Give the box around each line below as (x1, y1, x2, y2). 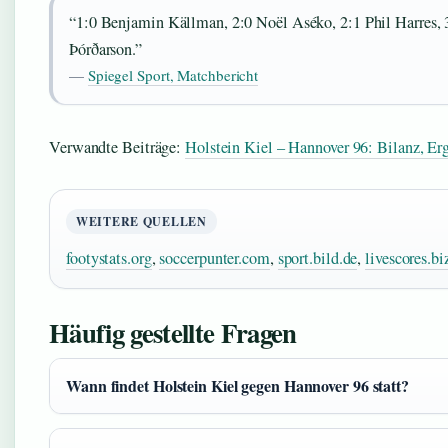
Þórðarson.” (69, 37, 142, 60)
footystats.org (66, 246, 152, 269)
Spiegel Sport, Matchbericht (87, 64, 259, 85)
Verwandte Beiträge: (49, 135, 186, 158)
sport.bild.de (277, 246, 358, 269)
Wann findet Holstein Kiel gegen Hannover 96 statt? (66, 373, 409, 397)
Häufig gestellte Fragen (49, 312, 297, 352)
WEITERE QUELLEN (76, 212, 207, 230)
